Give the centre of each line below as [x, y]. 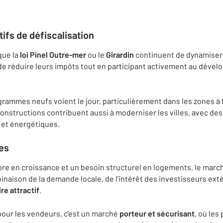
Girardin [120, 55]
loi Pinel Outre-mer [53, 55]
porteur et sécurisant [157, 213]
